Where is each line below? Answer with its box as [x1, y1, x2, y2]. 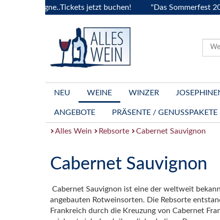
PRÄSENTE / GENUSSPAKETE [112, 109, 218, 116]
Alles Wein [55, 127, 92, 135]
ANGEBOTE [54, 109, 95, 116]
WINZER [129, 89, 159, 97]
